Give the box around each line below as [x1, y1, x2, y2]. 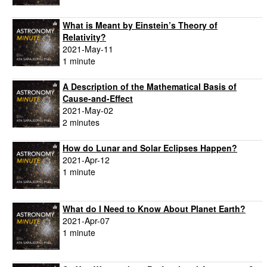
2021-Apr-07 [63, 215, 110, 227]
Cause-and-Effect [63, 92, 133, 105]
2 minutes [63, 116, 100, 129]
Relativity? [63, 31, 106, 44]
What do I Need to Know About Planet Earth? [63, 203, 246, 215]
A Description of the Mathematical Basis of [63, 80, 237, 93]
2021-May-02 [63, 104, 113, 117]
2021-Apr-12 [63, 154, 110, 166]
